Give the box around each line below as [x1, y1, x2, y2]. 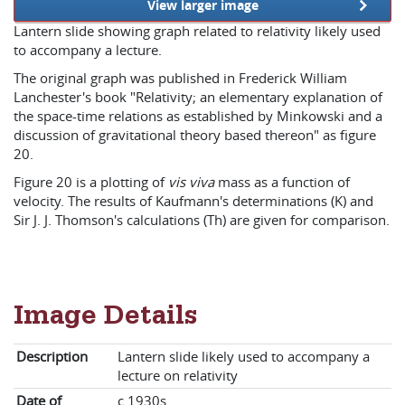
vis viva [165, 173, 218, 191]
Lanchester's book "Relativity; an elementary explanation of [14, 88, 382, 106]
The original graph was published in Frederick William [14, 69, 347, 87]
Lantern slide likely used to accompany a [118, 347, 370, 365]
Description [16, 347, 88, 365]
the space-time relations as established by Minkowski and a [14, 107, 382, 125]
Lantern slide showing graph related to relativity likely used [14, 22, 381, 40]
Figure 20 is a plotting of [14, 173, 165, 191]
